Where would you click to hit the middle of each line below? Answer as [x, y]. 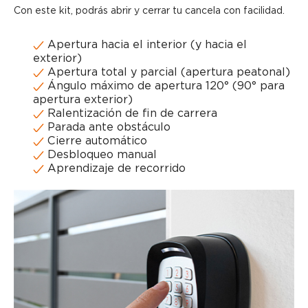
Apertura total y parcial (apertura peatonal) [167, 72]
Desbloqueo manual [100, 155]
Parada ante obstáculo [107, 127]
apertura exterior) [83, 100]
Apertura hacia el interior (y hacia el [145, 45]
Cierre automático [96, 141]
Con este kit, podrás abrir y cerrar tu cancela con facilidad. [149, 11]
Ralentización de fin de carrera [131, 113]
